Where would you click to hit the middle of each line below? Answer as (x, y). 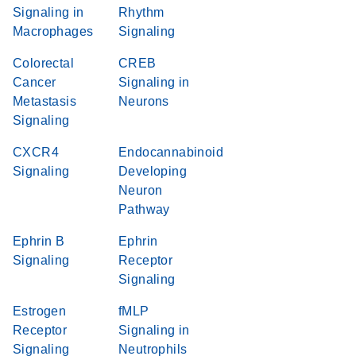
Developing (153, 171)
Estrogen (40, 311)
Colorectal (44, 63)
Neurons (144, 101)
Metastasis (45, 101)
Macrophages (53, 31)
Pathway (144, 209)
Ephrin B (39, 241)
